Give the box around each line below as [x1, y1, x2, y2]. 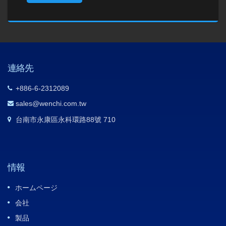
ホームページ [15, 183, 58, 192]
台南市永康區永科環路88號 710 [16, 115, 116, 124]
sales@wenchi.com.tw [16, 99, 86, 107]
